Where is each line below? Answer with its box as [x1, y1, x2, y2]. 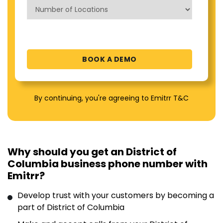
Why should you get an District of [7, 145, 177, 159]
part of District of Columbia [17, 202, 124, 213]
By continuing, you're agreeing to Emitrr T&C [34, 93, 189, 103]
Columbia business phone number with [7, 157, 208, 171]
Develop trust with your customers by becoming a [17, 190, 214, 201]
